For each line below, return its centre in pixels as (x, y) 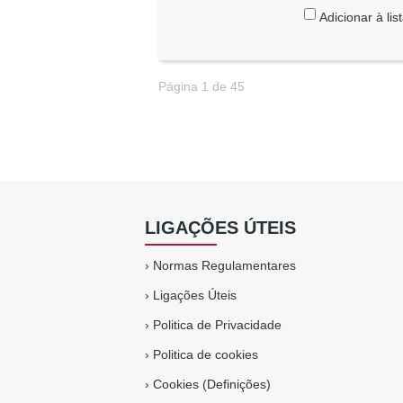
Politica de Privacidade (218, 324)
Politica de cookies (206, 354)
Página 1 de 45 (202, 86)
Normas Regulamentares (225, 265)
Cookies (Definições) (212, 384)
